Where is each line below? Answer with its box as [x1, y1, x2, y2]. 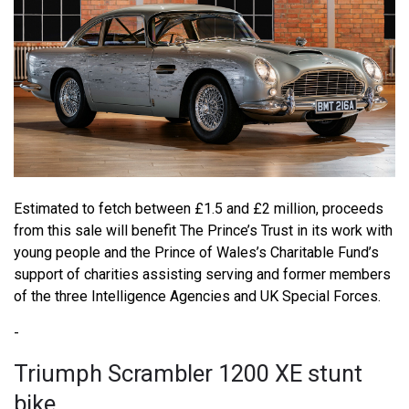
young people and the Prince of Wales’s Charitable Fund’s [14, 243, 379, 261]
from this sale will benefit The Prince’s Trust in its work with [14, 221, 393, 239]
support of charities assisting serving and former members [14, 265, 391, 283]
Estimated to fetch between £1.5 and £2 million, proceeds [14, 199, 383, 217]
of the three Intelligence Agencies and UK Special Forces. [14, 287, 381, 305]
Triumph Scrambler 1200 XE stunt [14, 359, 362, 387]
